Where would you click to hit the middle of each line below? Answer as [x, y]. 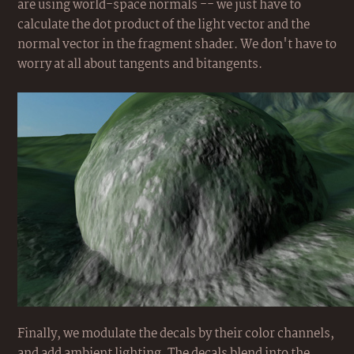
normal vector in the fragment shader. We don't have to [177, 45]
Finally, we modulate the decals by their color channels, [176, 334]
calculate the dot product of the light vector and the [164, 25]
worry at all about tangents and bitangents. [140, 64]
